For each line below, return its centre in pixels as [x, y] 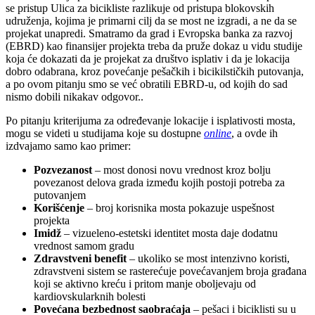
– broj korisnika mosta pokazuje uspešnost [179, 207]
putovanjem [60, 195]
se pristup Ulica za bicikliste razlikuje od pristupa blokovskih [140, 8]
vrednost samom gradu [84, 245]
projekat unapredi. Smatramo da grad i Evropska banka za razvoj [149, 33]
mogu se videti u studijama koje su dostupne [105, 133]
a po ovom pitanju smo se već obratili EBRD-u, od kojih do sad [147, 84]
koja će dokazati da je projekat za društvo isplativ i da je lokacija [148, 58]
